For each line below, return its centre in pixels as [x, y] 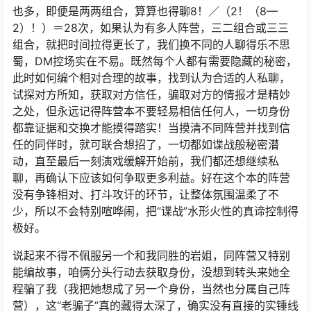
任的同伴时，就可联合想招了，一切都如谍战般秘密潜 [146, 145]
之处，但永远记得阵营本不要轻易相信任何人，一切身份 [151, 111]
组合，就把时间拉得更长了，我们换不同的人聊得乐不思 [151, 45]
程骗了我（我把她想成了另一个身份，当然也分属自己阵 [151, 289]
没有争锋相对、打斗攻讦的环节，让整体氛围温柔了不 [146, 195]
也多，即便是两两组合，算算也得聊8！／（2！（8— [145, 11]
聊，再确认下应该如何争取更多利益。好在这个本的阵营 [151, 178]
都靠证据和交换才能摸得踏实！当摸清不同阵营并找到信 [151, 128]
